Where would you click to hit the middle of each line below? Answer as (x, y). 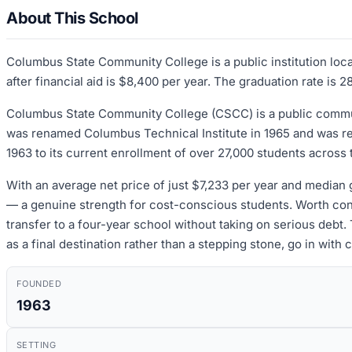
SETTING (37, 345)
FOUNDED (39, 283)
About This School (72, 18)
